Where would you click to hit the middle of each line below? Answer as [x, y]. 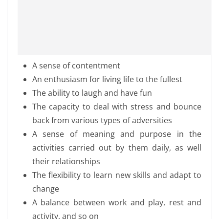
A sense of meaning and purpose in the [117, 134]
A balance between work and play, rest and [117, 202]
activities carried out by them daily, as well [117, 147]
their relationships [66, 161]
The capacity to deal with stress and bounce [117, 106]
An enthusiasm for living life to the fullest [107, 79]
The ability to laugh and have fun [92, 93]
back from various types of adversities [102, 120]
